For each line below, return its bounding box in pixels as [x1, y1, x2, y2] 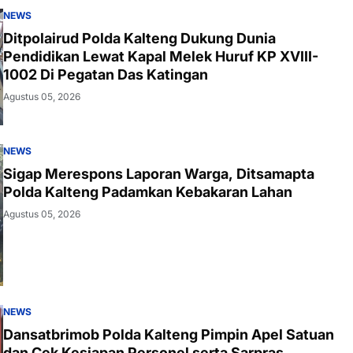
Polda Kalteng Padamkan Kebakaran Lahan [3, 183, 292, 200]
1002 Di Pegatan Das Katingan [3, 65, 208, 83]
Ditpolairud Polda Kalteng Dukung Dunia [3, 29, 276, 46]
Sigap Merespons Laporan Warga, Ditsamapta [3, 165, 314, 182]
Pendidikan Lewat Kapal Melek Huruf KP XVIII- [3, 47, 318, 65]
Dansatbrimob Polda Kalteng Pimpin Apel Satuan [3, 325, 334, 343]
